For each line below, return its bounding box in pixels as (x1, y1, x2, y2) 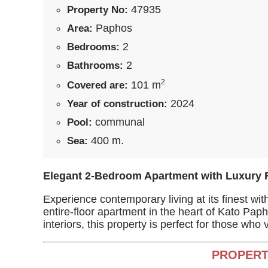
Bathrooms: (67, 60, 123, 71)
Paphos (93, 22, 132, 34)
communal (92, 116, 145, 128)
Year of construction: (67, 98, 167, 109)
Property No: (67, 4, 128, 16)
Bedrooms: (67, 41, 120, 53)
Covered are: (67, 80, 128, 91)
